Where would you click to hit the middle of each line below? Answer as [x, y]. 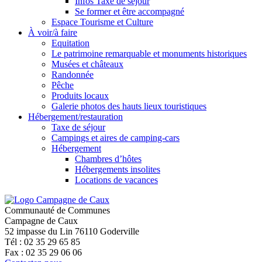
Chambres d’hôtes [108, 158]
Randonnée [73, 74]
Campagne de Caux [41, 220]
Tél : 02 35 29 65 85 [42, 242]
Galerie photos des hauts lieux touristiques [129, 106]
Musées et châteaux [87, 64]
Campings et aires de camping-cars [116, 137]
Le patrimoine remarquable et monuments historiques [149, 53]
